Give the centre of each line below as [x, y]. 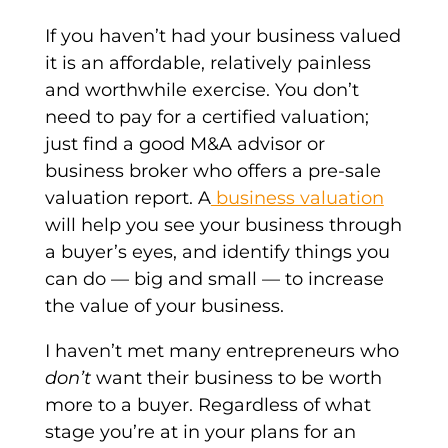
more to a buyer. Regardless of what [207, 405]
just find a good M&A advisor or [184, 144]
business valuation [297, 198]
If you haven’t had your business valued [222, 36]
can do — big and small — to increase [214, 279]
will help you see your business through [223, 225]
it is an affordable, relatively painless [207, 63]
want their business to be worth [238, 378]
